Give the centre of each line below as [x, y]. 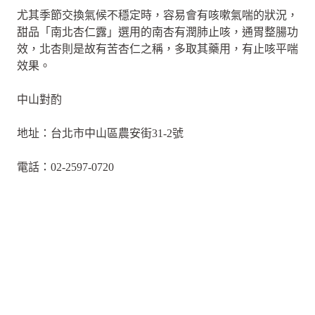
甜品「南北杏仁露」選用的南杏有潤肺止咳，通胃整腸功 [157, 32]
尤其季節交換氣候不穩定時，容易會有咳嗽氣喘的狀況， [157, 15]
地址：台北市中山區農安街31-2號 [100, 133]
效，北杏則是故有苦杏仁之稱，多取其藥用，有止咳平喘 [157, 49]
